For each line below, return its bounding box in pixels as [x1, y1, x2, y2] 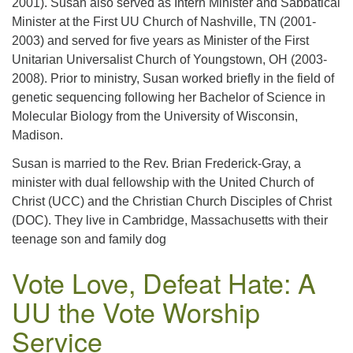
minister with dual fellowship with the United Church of [12, 176, 314, 189]
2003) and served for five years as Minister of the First [12, 34, 309, 47]
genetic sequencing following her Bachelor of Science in [12, 91, 325, 104]
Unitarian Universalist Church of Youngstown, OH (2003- [12, 53, 327, 66]
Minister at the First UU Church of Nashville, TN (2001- [12, 15, 316, 28]
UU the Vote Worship [12, 292, 260, 331]
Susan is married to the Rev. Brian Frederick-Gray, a [12, 157, 301, 170]
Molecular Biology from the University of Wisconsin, [12, 110, 298, 123]
